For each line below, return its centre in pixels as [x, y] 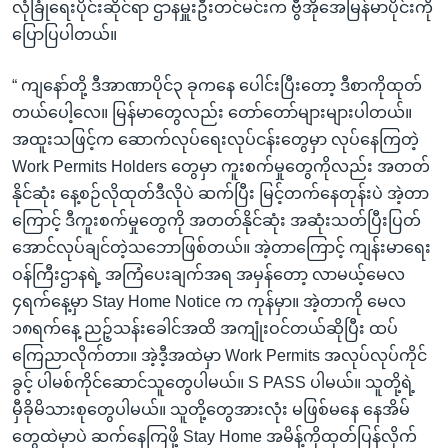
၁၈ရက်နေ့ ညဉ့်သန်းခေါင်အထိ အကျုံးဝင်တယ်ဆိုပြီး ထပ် [205, 328]
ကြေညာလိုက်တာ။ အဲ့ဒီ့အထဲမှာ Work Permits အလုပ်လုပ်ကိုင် [219, 355]
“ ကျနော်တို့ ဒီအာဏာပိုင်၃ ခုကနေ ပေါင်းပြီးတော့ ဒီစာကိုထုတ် [217, 85]
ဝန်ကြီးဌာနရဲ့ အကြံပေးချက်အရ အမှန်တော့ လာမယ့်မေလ [208, 274]
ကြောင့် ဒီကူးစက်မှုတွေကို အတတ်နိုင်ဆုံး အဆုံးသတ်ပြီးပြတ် [216, 220]
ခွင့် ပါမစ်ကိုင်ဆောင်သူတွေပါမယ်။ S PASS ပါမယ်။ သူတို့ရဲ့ [213, 382]
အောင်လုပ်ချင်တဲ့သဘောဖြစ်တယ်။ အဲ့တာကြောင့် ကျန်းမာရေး [221, 247]
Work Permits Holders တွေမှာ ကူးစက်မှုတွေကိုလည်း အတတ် [221, 166]
